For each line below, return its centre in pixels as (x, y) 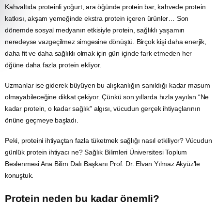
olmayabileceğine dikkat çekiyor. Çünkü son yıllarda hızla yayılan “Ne (107, 97)
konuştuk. (19, 175)
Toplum (175, 152)
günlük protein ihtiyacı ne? (45, 152)
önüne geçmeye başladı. (42, 120)
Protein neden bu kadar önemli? (82, 198)
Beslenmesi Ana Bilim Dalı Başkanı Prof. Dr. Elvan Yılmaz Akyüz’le (102, 163)
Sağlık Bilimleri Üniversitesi (124, 152)
